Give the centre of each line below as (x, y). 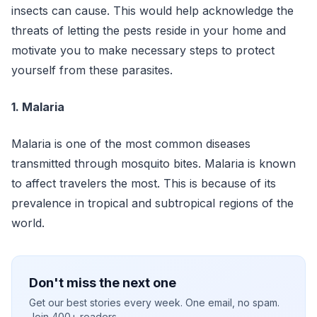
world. (28, 223)
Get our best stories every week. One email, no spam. (154, 302)
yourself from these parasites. (94, 70)
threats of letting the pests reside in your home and (149, 30)
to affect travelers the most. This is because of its (144, 183)
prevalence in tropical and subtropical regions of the (152, 203)
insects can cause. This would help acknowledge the (152, 11)
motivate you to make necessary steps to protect (143, 50)
